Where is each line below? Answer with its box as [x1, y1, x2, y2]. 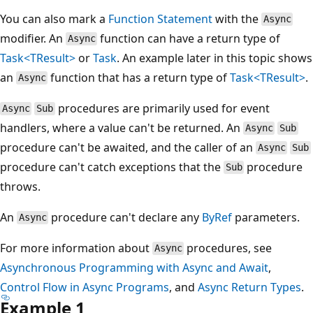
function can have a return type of [97, 30, 281, 46]
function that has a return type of [48, 69, 231, 85]
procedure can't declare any [48, 209, 203, 225]
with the [212, 10, 261, 27]
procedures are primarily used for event [54, 100, 270, 116]
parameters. [232, 209, 300, 225]
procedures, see [184, 240, 272, 256]
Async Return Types [198, 279, 301, 295]
